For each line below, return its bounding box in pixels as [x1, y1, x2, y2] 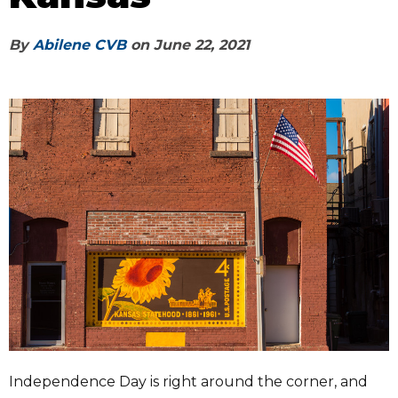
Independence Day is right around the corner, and [9, 373, 368, 391]
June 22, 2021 [154, 36, 250, 53]
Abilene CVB [33, 36, 126, 53]
